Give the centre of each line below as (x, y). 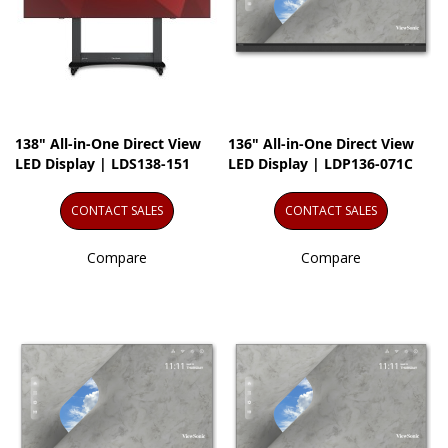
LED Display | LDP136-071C (321, 164)
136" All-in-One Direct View (321, 144)
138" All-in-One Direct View (108, 144)
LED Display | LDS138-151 (102, 164)
